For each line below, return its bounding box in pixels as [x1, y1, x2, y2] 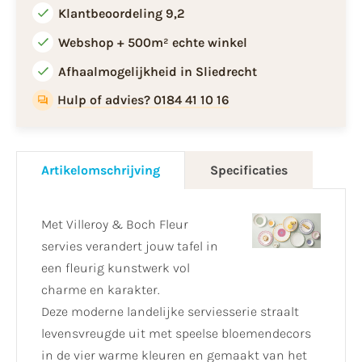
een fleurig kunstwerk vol [41, 259, 190, 276]
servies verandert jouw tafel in [41, 238, 218, 254]
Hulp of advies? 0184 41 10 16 [57, 91, 230, 107]
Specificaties [210, 162, 288, 178]
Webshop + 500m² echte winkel [58, 34, 247, 50]
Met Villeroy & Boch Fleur [41, 216, 188, 232]
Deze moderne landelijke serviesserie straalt [41, 303, 299, 319]
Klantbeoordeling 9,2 [58, 5, 185, 21]
